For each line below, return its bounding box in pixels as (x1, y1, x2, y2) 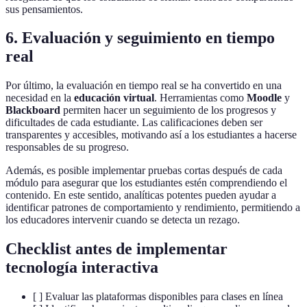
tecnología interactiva (5, 258, 158, 277)
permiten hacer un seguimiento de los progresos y (60, 104, 276, 116)
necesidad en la (5, 92, 74, 104)
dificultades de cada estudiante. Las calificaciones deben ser (5, 116, 262, 129)
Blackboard (5, 104, 60, 116)
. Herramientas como (154, 92, 247, 104)
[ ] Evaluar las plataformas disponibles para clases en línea (33, 291, 283, 303)
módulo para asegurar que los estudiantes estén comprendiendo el (5, 177, 287, 189)
